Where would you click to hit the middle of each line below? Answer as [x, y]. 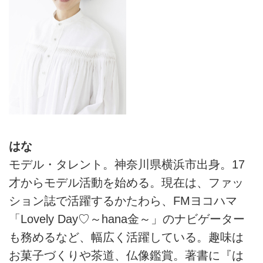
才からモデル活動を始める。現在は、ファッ [126, 183]
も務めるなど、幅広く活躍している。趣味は [126, 237]
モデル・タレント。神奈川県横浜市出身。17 [127, 165]
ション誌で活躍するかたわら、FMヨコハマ [123, 201]
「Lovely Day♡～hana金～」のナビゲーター [127, 219]
